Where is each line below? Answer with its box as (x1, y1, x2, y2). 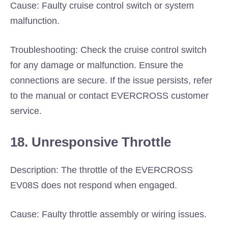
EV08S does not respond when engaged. (10, 180, 177, 190)
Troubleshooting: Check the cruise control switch (10, 45, 207, 55)
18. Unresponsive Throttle (10, 134, 171, 150)
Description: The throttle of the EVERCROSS (10, 165, 193, 175)
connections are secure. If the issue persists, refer (10, 75, 212, 85)
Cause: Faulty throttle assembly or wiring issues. (10, 209, 207, 219)
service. (10, 106, 42, 116)
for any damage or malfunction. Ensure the (10, 60, 183, 70)
